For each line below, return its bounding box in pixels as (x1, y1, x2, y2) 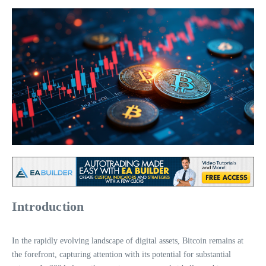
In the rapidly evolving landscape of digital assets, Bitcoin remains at (12, 236, 243, 245)
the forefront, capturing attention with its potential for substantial (12, 249, 231, 259)
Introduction (12, 198, 84, 214)
